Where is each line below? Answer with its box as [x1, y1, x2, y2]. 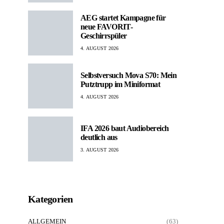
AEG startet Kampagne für [80, 13, 166, 22]
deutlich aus [80, 133, 117, 142]
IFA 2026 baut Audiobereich [80, 124, 169, 133]
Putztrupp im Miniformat [80, 80, 160, 89]
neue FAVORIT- [80, 22, 133, 31]
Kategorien [28, 193, 73, 204]
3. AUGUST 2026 [80, 147, 119, 153]
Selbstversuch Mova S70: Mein [80, 71, 177, 80]
